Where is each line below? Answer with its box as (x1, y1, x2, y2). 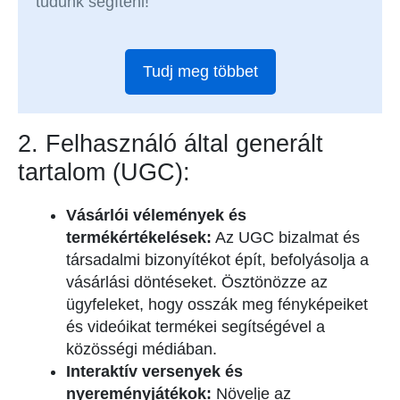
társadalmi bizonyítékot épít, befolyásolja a (66, 250, 369, 269)
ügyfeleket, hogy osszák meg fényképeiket (66, 295, 368, 313)
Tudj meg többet (142, 62, 258, 81)
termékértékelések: (66, 228, 212, 246)
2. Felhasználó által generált (18, 129, 323, 157)
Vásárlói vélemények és (66, 205, 246, 224)
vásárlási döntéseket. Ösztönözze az (66, 272, 328, 291)
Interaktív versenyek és (66, 362, 243, 380)
